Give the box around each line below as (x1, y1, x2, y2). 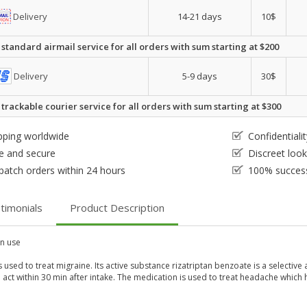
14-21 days (177, 10, 222, 23)
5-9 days (182, 70, 217, 82)
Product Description (70, 201, 164, 214)
